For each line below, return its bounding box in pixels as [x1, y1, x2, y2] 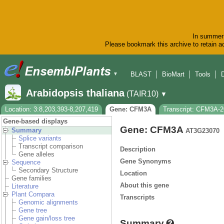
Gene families [11, 174, 51, 182]
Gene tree [18, 206, 47, 214]
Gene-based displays [3, 117, 67, 125]
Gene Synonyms [120, 157, 171, 165]
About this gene [120, 181, 169, 189]
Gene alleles [18, 150, 54, 158]
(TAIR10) [126, 89, 158, 98]
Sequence [11, 158, 40, 166]
